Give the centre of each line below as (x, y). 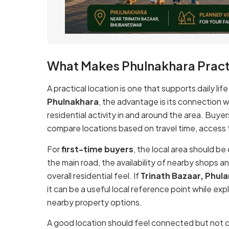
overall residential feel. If (94, 175)
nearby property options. (95, 202)
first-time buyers (97, 149)
